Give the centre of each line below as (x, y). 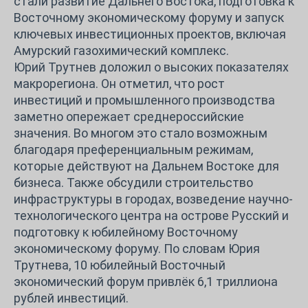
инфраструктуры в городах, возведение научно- (153, 199)
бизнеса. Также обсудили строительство (133, 182)
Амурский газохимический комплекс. (121, 50)
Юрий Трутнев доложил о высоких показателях (151, 67)
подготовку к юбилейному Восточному (126, 232)
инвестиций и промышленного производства (144, 100)
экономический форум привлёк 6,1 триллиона (146, 281)
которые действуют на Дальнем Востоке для (146, 166)
